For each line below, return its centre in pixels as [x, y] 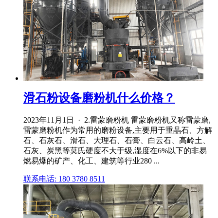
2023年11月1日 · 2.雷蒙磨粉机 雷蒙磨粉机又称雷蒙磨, [117, 120]
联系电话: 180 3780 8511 [64, 179]
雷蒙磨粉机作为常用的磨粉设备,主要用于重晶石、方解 [118, 130]
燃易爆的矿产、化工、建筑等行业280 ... [91, 161]
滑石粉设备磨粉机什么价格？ [99, 98]
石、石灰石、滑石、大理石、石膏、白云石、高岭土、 [117, 141]
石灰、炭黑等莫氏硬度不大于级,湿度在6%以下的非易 [115, 151]
